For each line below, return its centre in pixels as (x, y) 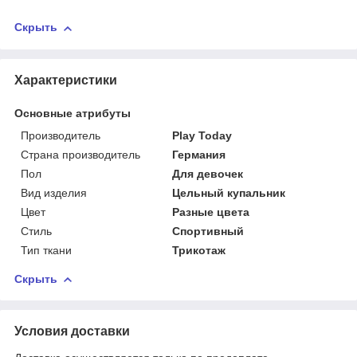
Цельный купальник (229, 192)
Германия (199, 154)
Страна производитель (80, 154)
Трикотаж (199, 250)
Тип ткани (46, 250)
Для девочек (208, 173)
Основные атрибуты (73, 113)
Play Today (202, 135)
